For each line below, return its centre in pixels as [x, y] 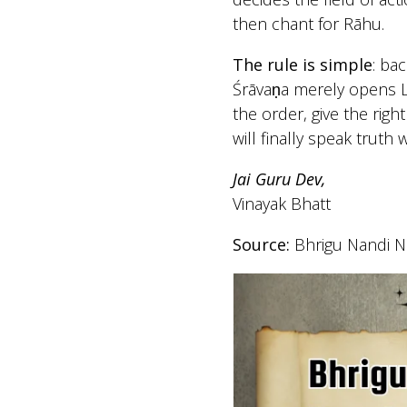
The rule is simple [302, 64]
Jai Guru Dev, [278, 179]
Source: [261, 244]
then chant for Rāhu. [308, 23]
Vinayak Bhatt [281, 203]
